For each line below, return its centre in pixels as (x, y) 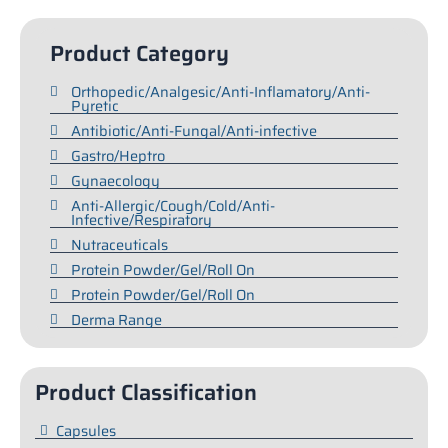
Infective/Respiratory (141, 220)
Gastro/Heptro (118, 156)
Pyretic (95, 106)
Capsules (86, 431)
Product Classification (146, 392)
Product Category (139, 54)
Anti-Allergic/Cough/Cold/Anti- (173, 206)
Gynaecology (115, 181)
